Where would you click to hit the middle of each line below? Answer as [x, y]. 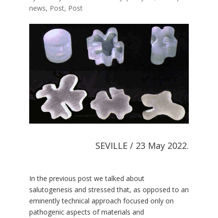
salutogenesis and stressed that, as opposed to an [109, 190]
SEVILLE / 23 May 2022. [142, 146]
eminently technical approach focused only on [101, 201]
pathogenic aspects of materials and [86, 212]
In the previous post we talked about [87, 179]
